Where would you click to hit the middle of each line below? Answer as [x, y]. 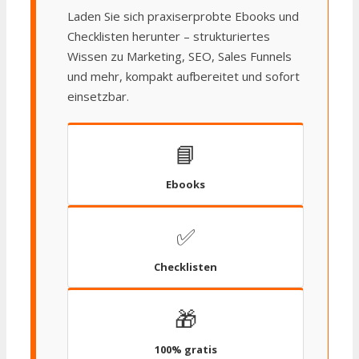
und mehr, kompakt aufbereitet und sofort [184, 76]
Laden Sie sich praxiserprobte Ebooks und [183, 16]
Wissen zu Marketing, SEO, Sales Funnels [179, 56]
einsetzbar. [98, 96]
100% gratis [186, 349]
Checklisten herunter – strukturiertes [169, 36]
